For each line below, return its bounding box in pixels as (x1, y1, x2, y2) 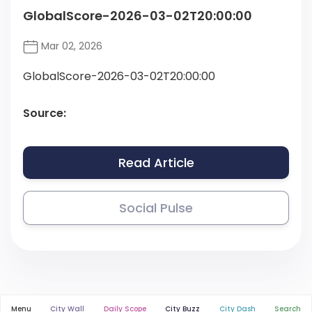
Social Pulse (119, 199, 193, 217)
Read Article (118, 154, 194, 172)
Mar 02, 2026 (38, 39, 102, 54)
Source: (23, 105, 66, 122)
